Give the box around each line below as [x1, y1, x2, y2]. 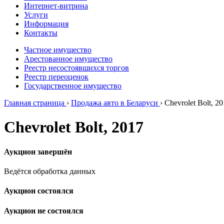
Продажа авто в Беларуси [71, 98, 158, 107]
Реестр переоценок [24, 72, 88, 81]
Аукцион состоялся [4, 186, 73, 195]
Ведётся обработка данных [4, 167, 95, 176]
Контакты [24, 28, 57, 37]
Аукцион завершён [4, 147, 72, 156]
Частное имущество [24, 45, 91, 54]
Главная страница [4, 98, 64, 107]
